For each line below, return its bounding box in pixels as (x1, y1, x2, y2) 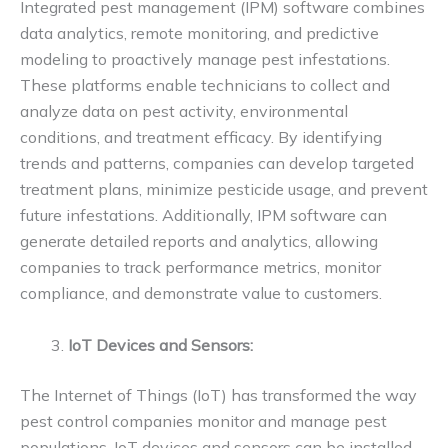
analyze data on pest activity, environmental (20, 101, 348, 122)
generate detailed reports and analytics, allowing (20, 231, 378, 252)
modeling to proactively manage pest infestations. (20, 49, 390, 70)
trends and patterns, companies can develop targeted (20, 153, 414, 174)
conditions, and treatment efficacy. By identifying (20, 127, 382, 148)
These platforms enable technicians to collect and (20, 75, 390, 96)
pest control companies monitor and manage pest (20, 411, 387, 432)
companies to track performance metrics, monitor (20, 257, 381, 278)
